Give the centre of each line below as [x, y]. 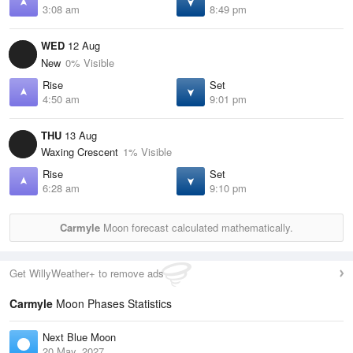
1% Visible [147, 152]
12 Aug [82, 45]
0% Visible [90, 62]
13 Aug [79, 135]
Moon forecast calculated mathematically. [197, 228]
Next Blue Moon [79, 337]
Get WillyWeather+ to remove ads [87, 273]
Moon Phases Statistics [112, 304]
